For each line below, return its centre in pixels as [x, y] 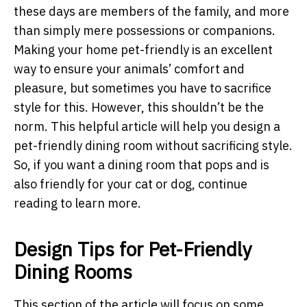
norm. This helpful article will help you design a [147, 126]
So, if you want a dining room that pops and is [142, 164]
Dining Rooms [73, 271]
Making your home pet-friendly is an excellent [143, 49]
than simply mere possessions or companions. [145, 30]
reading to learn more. [79, 203]
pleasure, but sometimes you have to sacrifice [143, 88]
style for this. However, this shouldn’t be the [139, 107]
